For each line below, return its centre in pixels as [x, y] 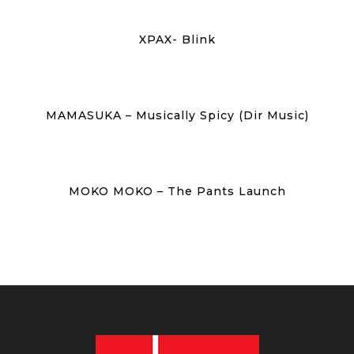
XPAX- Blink [177, 39]
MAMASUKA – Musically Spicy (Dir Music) [177, 115]
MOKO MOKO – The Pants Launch [177, 191]
